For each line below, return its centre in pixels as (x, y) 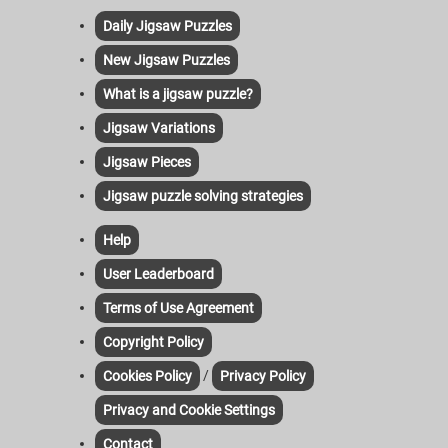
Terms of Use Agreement (178, 308)
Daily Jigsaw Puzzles (167, 26)
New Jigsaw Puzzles (166, 60)
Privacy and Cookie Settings (189, 410)
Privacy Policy (263, 376)
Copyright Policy (153, 342)
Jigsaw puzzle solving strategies (203, 196)
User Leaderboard (158, 274)
